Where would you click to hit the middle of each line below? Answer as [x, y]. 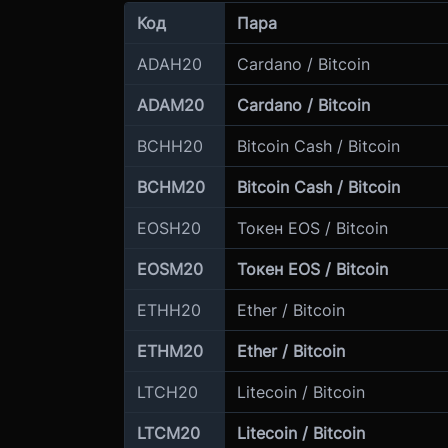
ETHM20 [169, 351]
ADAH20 [169, 64]
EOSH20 [168, 228]
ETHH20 [168, 310]
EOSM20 [169, 269]
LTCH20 [167, 392]
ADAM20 [170, 105]
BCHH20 [169, 146]
